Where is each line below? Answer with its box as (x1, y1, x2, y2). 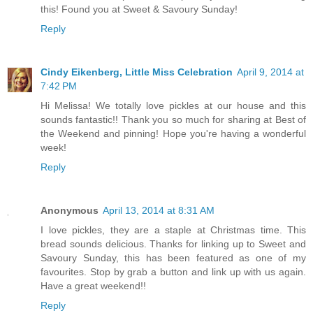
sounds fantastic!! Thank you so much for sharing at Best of (41, 113, 306, 125)
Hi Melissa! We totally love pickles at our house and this (41, 99, 306, 111)
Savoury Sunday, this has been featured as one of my (41, 252, 306, 263)
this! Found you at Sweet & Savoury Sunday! (41, 3, 238, 15)
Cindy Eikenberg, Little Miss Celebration (41, 66, 233, 78)
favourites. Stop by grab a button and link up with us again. (41, 265, 306, 277)
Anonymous (41, 204, 99, 216)
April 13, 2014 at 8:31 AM (103, 204, 214, 216)
